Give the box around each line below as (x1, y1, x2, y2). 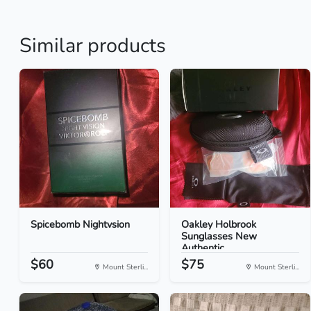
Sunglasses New (181, 229, 258, 243)
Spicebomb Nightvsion (31, 217, 130, 231)
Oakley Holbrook (181, 217, 257, 231)
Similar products (19, 32, 166, 59)
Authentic (181, 241, 225, 255)
